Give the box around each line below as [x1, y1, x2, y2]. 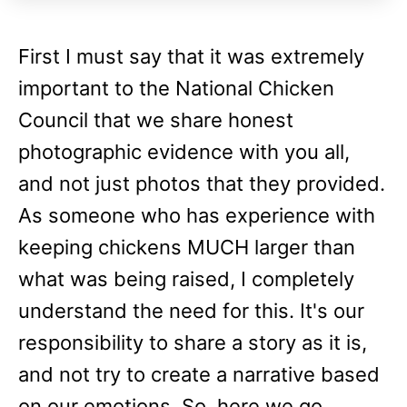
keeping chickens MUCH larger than [18, 235, 355, 259]
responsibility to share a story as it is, [18, 331, 367, 354]
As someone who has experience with [18, 203, 375, 227]
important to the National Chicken [18, 76, 334, 100]
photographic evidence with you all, [18, 140, 350, 164]
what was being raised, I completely [18, 267, 354, 291]
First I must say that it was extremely [18, 45, 364, 68]
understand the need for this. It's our [18, 299, 364, 323]
